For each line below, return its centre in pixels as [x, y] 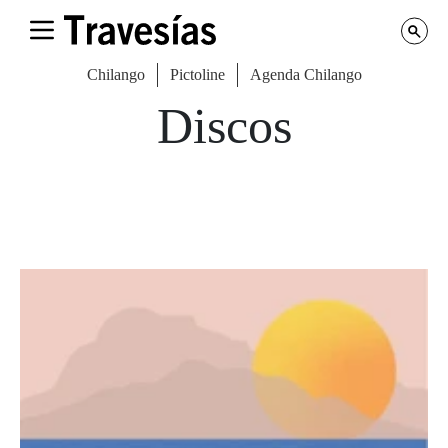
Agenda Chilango [305, 74]
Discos [224, 126]
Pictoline [197, 74]
